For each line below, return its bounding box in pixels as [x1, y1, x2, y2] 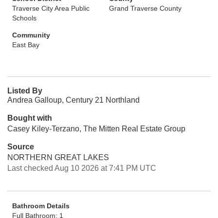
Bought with [7, 114, 52, 122]
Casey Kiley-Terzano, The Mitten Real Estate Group [7, 125, 185, 133]
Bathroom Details [12, 202, 70, 210]
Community [12, 31, 50, 39]
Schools [12, 14, 36, 22]
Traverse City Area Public [12, 4, 90, 12]
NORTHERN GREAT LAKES [7, 153, 109, 162]
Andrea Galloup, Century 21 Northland [7, 96, 140, 104]
